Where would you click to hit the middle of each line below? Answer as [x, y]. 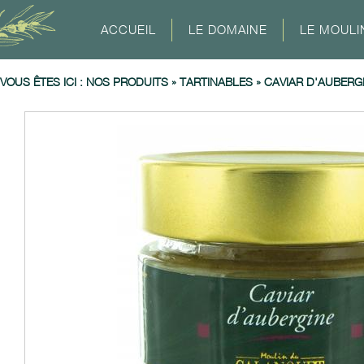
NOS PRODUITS [127, 82]
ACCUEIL [129, 29]
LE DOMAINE [228, 29]
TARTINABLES [216, 82]
